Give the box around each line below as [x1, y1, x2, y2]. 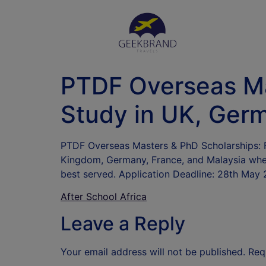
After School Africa [61, 191, 147, 203]
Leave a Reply [61, 211, 185, 235]
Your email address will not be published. [61, 245, 245, 258]
